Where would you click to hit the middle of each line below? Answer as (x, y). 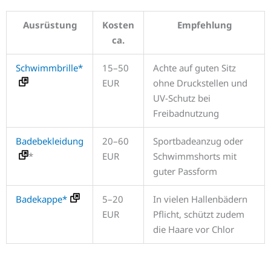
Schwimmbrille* (49, 68)
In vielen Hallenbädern (200, 199)
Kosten (118, 25)
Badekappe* (41, 199)
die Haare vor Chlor (194, 230)
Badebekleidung (50, 141)
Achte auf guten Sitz (194, 68)
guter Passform (185, 171)
